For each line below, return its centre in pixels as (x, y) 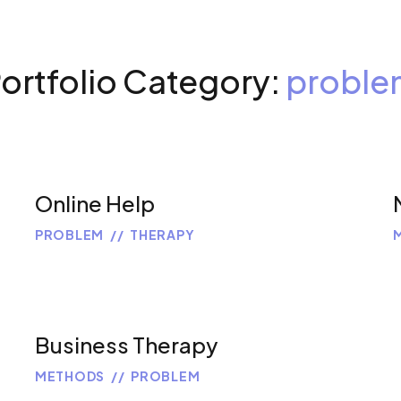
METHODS (70, 376)
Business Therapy (126, 345)
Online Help (95, 204)
